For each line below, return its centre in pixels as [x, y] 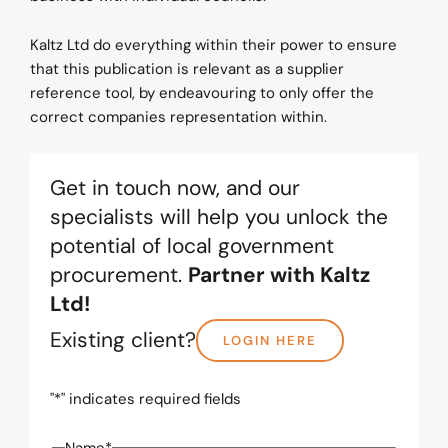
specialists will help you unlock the [219, 217]
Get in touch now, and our [175, 188]
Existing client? [123, 340]
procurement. [119, 275]
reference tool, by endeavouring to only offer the [202, 93]
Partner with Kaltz [279, 275]
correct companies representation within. [178, 117]
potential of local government [192, 246]
